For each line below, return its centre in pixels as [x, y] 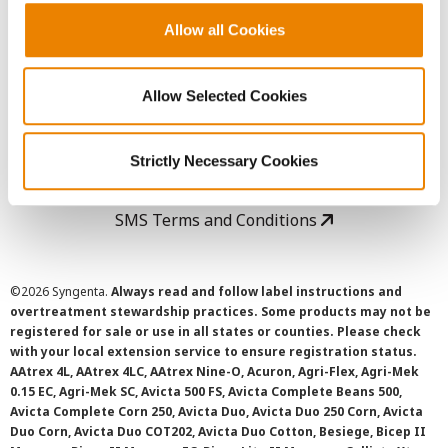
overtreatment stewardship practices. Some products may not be [220, 311]
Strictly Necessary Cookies [224, 161]
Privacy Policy [218, 108]
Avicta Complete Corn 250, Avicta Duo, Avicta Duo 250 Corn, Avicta [216, 411]
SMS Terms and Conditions [218, 220]
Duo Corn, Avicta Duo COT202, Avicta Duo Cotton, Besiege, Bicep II [218, 431]
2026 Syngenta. [66, 291]
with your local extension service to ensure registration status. [213, 351]
